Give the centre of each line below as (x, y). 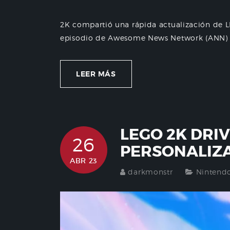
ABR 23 (84, 161)
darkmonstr (150, 172)
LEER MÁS (96, 74)
